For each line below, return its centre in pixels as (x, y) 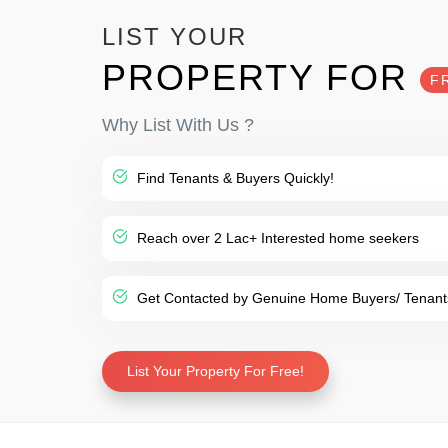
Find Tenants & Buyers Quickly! (233, 178)
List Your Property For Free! (215, 371)
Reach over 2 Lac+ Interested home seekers (276, 238)
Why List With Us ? (178, 125)
